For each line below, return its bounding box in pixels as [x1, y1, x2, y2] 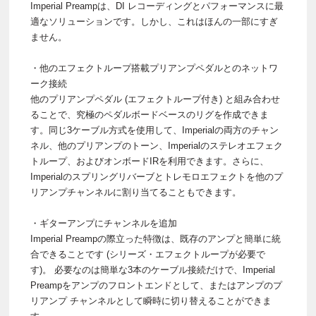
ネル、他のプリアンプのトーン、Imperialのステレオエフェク [30, 140, 283, 152]
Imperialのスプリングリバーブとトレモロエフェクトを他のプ [30, 171, 283, 183]
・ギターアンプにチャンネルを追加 [30, 218, 177, 229]
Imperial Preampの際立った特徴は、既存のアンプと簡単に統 [30, 233, 281, 245]
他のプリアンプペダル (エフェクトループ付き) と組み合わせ [30, 94, 280, 105]
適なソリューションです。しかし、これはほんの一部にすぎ [30, 16, 278, 28]
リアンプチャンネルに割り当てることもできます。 [30, 187, 241, 198]
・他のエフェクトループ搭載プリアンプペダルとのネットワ [30, 63, 278, 74]
